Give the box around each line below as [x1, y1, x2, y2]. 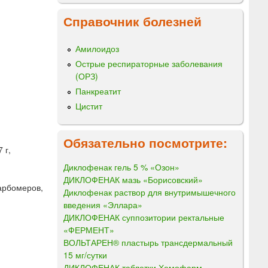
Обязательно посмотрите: [63, 133, 227, 151]
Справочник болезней [63, 11, 202, 30]
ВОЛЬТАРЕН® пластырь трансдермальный [63, 236, 233, 248]
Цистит [75, 100, 102, 112]
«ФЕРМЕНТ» [63, 223, 114, 236]
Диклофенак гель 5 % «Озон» [63, 160, 179, 173]
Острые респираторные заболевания [75, 57, 223, 69]
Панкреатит [75, 85, 121, 98]
